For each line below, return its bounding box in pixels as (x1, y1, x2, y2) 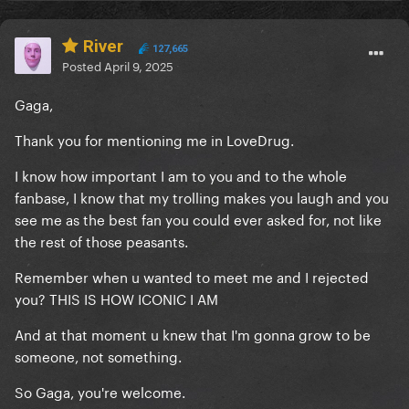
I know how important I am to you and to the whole (15, 163, 347, 186)
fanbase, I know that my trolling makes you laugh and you (15, 185, 389, 208)
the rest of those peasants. (15, 229, 188, 252)
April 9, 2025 (104, 56, 173, 75)
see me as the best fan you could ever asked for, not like (15, 207, 382, 230)
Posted (62, 56, 104, 75)
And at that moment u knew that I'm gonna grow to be (15, 322, 371, 345)
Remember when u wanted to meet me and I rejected (15, 265, 369, 288)
